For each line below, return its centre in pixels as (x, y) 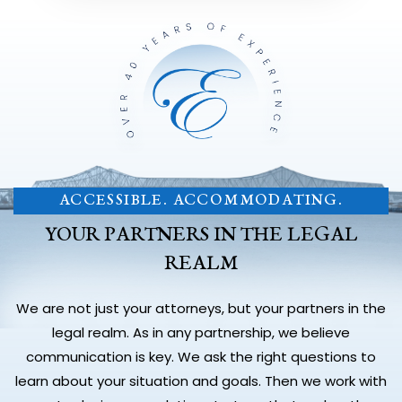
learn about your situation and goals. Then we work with (201, 380)
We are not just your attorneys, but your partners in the (201, 308)
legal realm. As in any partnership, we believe (201, 332)
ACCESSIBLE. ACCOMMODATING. (201, 200)
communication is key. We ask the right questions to (201, 356)
